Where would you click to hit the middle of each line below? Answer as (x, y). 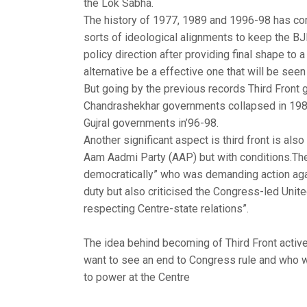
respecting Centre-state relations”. (166, 208)
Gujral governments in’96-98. (151, 123)
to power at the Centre (137, 278)
